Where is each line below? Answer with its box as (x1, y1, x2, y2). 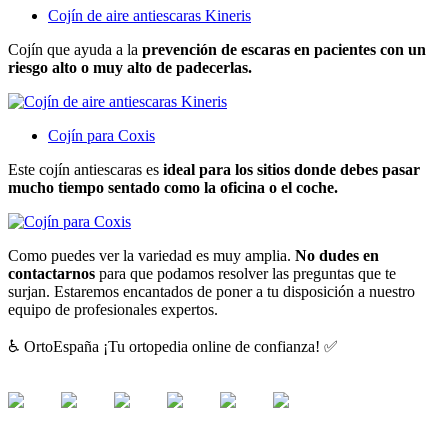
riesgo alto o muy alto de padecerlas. (8, 59, 252, 77)
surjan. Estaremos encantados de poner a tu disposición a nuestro (8, 283, 415, 301)
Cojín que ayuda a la (8, 41, 142, 59)
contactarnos (8, 265, 95, 283)
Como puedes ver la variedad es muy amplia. (8, 247, 295, 265)
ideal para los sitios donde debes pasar (163, 161, 420, 179)
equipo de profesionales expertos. (8, 301, 218, 319)
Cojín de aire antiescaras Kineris (48, 7, 251, 25)
